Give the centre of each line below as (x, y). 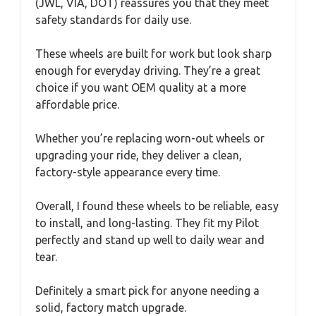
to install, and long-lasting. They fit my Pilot (147, 223)
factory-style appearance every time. (128, 172)
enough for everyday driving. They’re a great (148, 70)
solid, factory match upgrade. (111, 307)
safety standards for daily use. (113, 19)
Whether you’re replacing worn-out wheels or (150, 138)
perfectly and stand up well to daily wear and (150, 239)
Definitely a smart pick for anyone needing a (147, 290)
